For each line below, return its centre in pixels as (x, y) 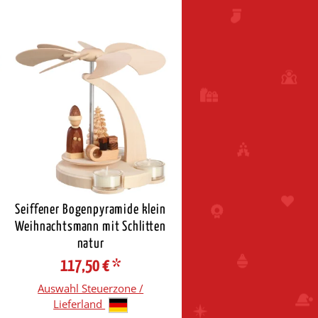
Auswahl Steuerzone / (91, 288)
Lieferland (79, 303)
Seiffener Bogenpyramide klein (91, 209)
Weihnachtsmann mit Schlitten (91, 226)
